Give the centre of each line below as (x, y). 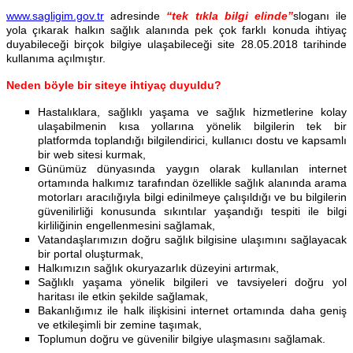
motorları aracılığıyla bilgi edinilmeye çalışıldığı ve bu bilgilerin (192, 197)
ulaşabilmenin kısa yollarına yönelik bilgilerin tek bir (192, 126)
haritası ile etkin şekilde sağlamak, (123, 297)
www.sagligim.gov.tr (55, 16)
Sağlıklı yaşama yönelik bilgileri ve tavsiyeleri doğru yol (192, 282)
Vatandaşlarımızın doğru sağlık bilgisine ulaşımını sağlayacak (192, 240)
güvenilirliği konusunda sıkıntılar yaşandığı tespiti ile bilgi (192, 212)
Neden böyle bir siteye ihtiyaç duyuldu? (114, 85)
